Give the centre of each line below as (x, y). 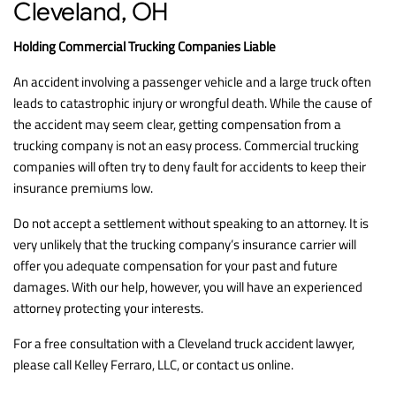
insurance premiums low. (83, 187)
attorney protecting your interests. (108, 308)
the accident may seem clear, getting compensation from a (177, 124)
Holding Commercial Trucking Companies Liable (145, 46)
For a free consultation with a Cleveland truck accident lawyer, (184, 343)
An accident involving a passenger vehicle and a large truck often (192, 81)
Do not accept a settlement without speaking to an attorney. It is (191, 223)
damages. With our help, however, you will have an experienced (188, 286)
